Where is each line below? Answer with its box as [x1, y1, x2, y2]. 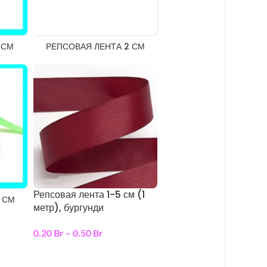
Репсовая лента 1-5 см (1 [33, 188, 145, 202]
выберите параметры [40, 247, 124, 257]
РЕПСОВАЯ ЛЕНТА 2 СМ [45, 41, 145, 53]
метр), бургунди [33, 201, 104, 215]
